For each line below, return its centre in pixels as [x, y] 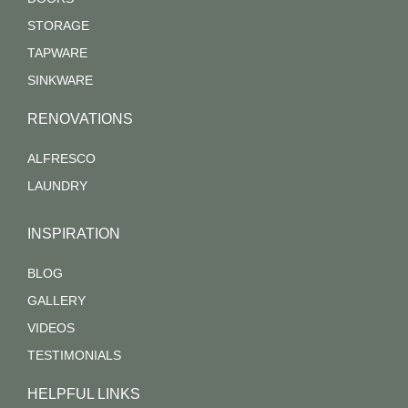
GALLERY [56, 301]
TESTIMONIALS [74, 356]
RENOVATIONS [80, 119]
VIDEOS [51, 328]
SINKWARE [60, 81]
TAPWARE [57, 53]
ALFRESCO [61, 159]
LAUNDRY [57, 186]
